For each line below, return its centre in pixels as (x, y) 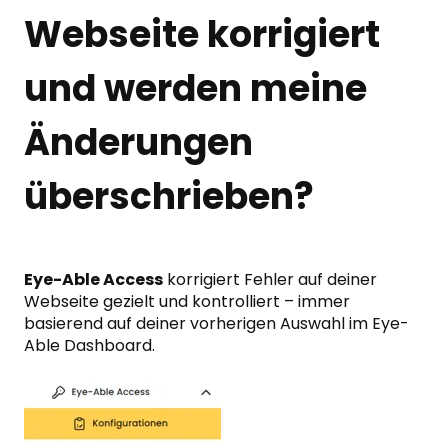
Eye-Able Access (93, 280)
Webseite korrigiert (202, 35)
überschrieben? (169, 197)
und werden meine (195, 89)
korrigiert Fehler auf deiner (270, 280)
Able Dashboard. (89, 346)
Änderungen (138, 143)
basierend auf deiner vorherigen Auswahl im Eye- (216, 324)
